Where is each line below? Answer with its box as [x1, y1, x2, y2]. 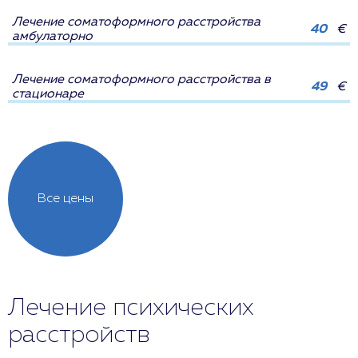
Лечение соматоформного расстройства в [12, 73, 271, 86]
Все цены [38, 192, 93, 205]
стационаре [12, 87, 84, 101]
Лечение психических [8, 296, 253, 320]
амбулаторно [12, 30, 93, 43]
